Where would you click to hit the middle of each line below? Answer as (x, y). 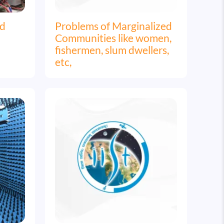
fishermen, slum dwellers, (112, 49)
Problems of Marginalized (113, 25)
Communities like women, (113, 37)
